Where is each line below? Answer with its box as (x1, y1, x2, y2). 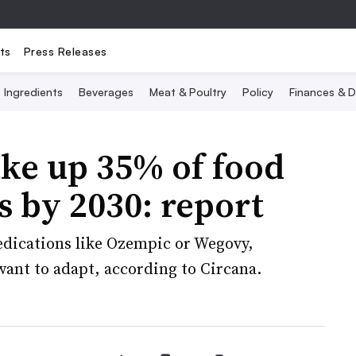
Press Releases (23, 44, 107, 58)
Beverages (79, 85, 133, 99)
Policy (242, 85, 273, 99)
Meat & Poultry (149, 85, 226, 99)
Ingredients (4, 85, 63, 99)
